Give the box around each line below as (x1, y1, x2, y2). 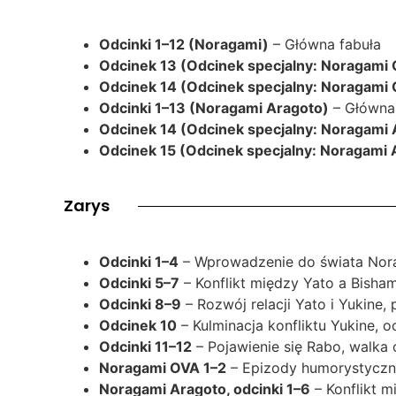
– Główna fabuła (269, 35, 381, 54)
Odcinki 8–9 (99, 295, 181, 314)
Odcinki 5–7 (99, 274, 179, 293)
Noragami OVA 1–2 (99, 359, 226, 377)
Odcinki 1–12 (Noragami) (99, 35, 269, 54)
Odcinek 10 (99, 316, 177, 335)
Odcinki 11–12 (99, 338, 192, 356)
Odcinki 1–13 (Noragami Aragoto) (99, 99, 329, 118)
